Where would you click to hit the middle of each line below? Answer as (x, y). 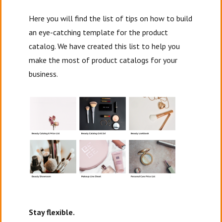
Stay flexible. (53, 212)
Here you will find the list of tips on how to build (111, 18)
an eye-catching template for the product (99, 32)
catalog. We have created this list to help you (105, 46)
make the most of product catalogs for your (103, 60)
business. (44, 74)
